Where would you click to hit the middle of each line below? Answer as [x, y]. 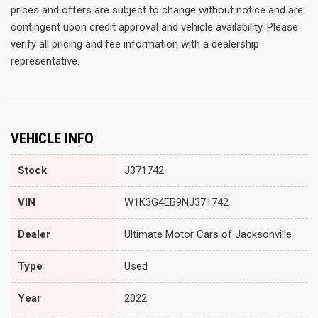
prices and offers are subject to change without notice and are [157, 10]
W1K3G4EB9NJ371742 [176, 202]
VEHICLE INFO [52, 138]
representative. [45, 61]
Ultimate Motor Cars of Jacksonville [208, 234]
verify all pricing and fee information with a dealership [135, 44]
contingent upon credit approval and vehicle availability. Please [154, 27]
